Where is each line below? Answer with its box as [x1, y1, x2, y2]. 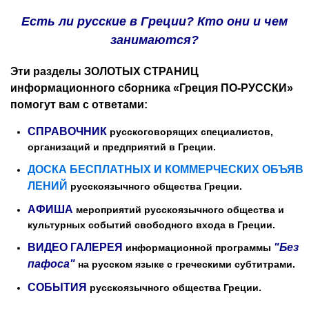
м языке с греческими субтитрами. [126, 259, 295, 270]
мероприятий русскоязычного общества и [76, 204, 284, 215]
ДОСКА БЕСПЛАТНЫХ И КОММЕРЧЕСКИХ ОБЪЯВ [28, 163, 303, 175]
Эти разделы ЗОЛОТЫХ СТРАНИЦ [10, 66, 199, 77]
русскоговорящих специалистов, [110, 126, 273, 137]
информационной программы [126, 242, 274, 253]
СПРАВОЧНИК [28, 126, 107, 137]
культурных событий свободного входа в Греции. [28, 219, 275, 230]
